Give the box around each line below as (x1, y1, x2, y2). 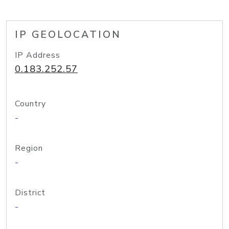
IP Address (15, 50, 60, 61)
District (15, 187, 45, 198)
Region (15, 143, 43, 154)
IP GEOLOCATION (15, 28, 121, 41)
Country (15, 98, 46, 109)
